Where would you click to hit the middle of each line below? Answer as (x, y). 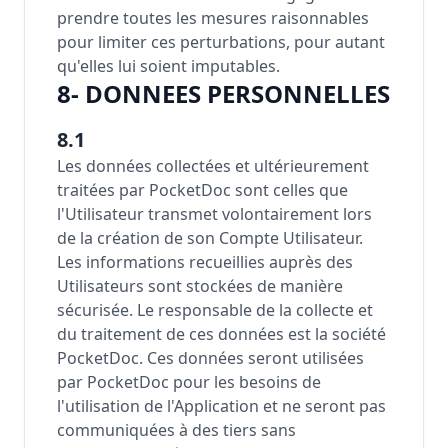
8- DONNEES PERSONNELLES (223, 93)
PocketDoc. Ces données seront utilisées (210, 358)
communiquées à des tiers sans (176, 430)
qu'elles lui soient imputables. (168, 66)
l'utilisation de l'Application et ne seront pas (221, 406)
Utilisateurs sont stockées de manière (200, 286)
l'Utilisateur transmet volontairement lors (214, 214)
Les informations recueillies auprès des (205, 262)
